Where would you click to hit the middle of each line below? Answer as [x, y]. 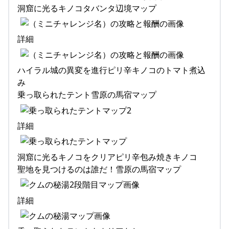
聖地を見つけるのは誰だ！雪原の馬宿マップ [99, 169]
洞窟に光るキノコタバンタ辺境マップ [87, 8]
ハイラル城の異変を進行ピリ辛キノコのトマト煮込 [111, 70]
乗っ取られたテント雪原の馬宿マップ [87, 95]
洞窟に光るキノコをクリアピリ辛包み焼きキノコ [107, 157]
